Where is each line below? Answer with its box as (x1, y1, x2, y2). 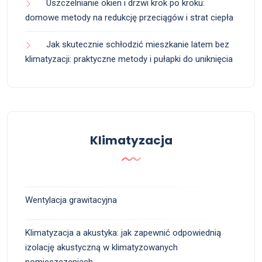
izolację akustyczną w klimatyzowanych (25, 242, 178, 253)
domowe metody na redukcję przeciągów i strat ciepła (25, 12, 233, 23)
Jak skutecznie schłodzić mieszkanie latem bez (46, 39, 229, 50)
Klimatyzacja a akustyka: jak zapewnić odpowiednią (25, 227, 221, 238)
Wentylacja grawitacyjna (25, 194, 117, 205)
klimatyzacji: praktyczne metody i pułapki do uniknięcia (25, 53, 233, 64)
